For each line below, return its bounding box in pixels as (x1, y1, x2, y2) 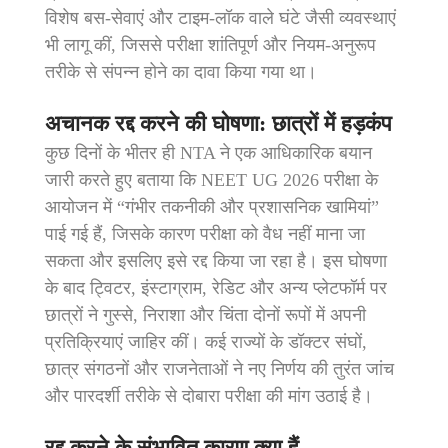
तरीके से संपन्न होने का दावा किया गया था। (45, 62, 317, 83)
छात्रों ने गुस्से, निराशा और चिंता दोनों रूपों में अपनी (45, 305, 366, 326)
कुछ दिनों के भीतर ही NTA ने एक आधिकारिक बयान (45, 143, 372, 164)
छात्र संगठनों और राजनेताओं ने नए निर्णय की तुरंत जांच (45, 359, 394, 380)
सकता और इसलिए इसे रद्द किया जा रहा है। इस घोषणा (45, 251, 387, 272)
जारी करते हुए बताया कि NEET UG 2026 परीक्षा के (45, 170, 378, 191)
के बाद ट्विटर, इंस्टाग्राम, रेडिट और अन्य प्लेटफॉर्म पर (45, 278, 387, 299)
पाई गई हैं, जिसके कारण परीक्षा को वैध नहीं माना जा (45, 224, 365, 245)
